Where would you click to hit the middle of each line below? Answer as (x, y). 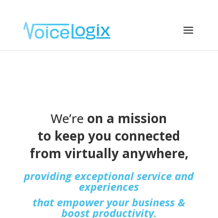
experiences (109, 186)
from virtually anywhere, (109, 153)
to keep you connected (109, 136)
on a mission (126, 118)
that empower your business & (109, 202)
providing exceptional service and (109, 176)
